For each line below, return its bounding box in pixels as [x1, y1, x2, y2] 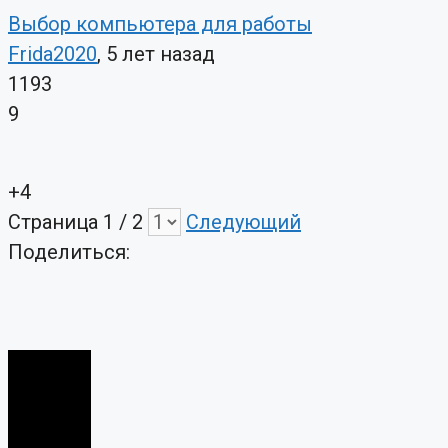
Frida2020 [8, 42, 97, 67]
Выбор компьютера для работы [8, 12, 312, 37]
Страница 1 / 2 [8, 210, 148, 235]
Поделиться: [8, 240, 130, 265]
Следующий [186, 210, 301, 235]
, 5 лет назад [97, 42, 215, 67]
